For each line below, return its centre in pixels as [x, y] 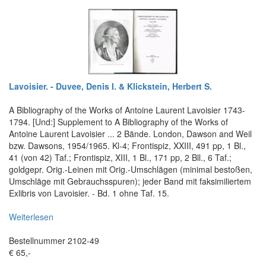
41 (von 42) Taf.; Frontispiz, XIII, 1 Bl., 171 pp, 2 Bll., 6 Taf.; [120, 157]
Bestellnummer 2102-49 [54, 240]
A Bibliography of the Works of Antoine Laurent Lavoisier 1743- [127, 110]
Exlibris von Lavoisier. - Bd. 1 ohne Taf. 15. [89, 193]
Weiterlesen [31, 217]
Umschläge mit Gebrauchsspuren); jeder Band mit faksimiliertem [130, 181]
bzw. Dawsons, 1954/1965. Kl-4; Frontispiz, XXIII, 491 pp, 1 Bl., [127, 145]
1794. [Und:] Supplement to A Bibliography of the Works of [118, 122]
